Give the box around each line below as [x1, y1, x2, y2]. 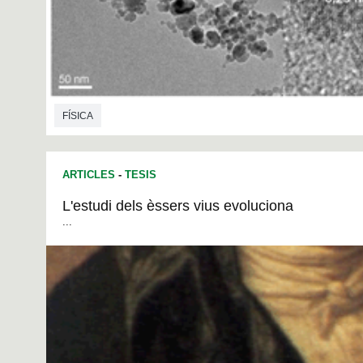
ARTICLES [62, 168, 115, 181]
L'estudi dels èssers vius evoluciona [62, 197, 293, 214]
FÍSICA [62, 110, 93, 122]
